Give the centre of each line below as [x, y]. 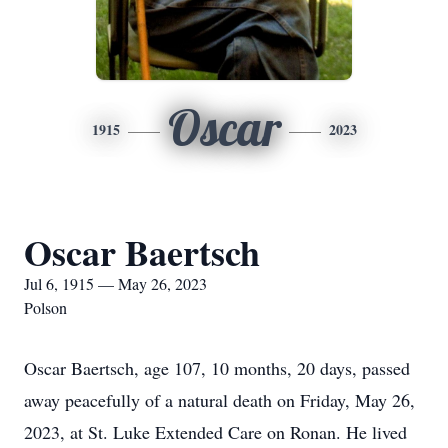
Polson [45, 307]
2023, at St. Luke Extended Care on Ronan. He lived [215, 432]
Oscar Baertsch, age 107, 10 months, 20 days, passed [217, 368]
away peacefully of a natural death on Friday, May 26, [219, 400]
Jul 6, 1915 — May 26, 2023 [115, 283]
